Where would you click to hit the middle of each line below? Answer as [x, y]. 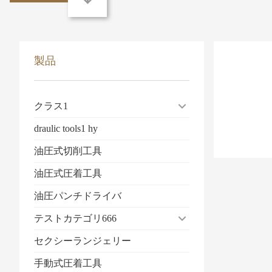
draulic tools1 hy [66, 128]
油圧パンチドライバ [78, 196]
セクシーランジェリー [83, 241]
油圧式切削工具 [68, 151]
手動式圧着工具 [68, 263]
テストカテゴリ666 [75, 218]
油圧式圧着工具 [68, 173]
